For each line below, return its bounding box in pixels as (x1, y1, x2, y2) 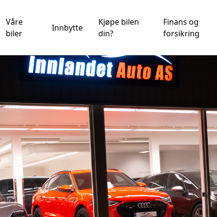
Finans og (163, 16, 199, 27)
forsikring (163, 28, 200, 39)
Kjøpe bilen (98, 16, 139, 27)
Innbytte (51, 22, 83, 33)
